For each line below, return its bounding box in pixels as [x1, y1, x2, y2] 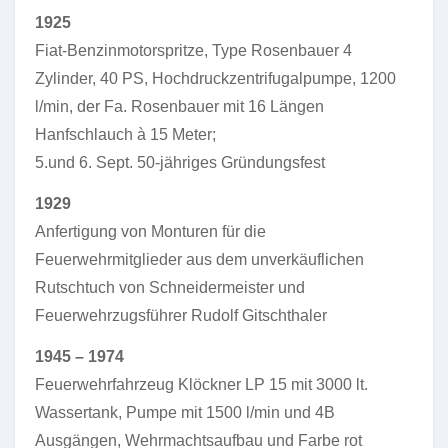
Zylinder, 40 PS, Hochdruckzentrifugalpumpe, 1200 [35, 70, 396, 87]
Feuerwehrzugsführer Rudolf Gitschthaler [35, 307, 327, 324]
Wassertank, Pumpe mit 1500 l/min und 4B [35, 404, 335, 421]
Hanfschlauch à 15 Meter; [35, 126, 216, 143]
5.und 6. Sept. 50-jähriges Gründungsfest [35, 154, 325, 171]
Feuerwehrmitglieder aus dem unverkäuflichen [35, 251, 364, 268]
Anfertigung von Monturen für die [35, 223, 266, 240]
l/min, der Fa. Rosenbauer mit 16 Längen [35, 98, 324, 115]
